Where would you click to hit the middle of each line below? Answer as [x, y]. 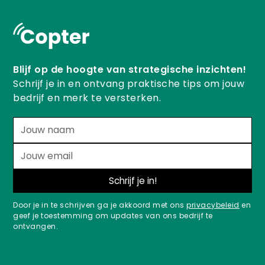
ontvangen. [36, 226]
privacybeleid [213, 205]
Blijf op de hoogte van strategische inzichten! [130, 69]
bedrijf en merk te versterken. [87, 98]
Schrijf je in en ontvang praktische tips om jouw [129, 83]
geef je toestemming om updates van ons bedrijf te [113, 215]
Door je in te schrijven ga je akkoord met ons [100, 205]
